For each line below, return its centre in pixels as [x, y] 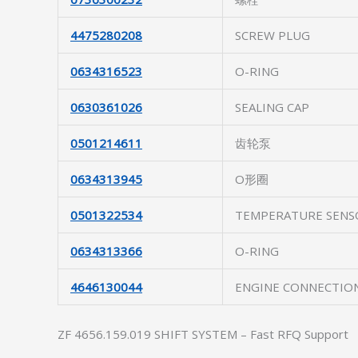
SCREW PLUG [272, 35]
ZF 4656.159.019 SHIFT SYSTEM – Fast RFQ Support [203, 334]
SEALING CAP [272, 107]
